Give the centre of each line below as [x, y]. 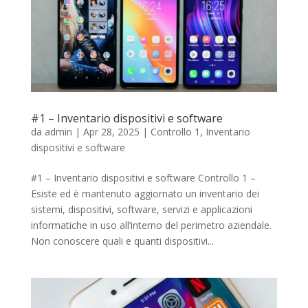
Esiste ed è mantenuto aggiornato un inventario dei [145, 193]
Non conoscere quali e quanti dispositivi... [122, 241]
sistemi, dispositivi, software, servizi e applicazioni [141, 209]
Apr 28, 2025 [111, 131]
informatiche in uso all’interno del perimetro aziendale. [151, 225]
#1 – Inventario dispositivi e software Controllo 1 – [143, 177]
